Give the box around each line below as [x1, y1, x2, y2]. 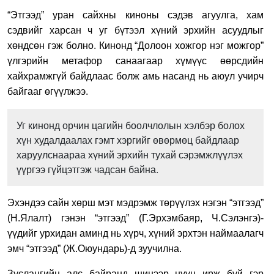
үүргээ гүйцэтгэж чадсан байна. [17, 161, 158, 176]
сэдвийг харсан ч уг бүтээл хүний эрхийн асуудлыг [7, 24, 264, 35]
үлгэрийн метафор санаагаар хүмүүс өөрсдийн [7, 55, 264, 66]
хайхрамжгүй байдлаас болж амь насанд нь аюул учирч [7, 70, 264, 81]
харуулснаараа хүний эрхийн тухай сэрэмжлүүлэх [17, 147, 243, 161]
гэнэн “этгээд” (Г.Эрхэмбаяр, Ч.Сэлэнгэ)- [61, 212, 264, 223]
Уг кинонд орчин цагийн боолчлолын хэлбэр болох [17, 117, 245, 132]
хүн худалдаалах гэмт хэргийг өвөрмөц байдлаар [17, 132, 239, 147]
